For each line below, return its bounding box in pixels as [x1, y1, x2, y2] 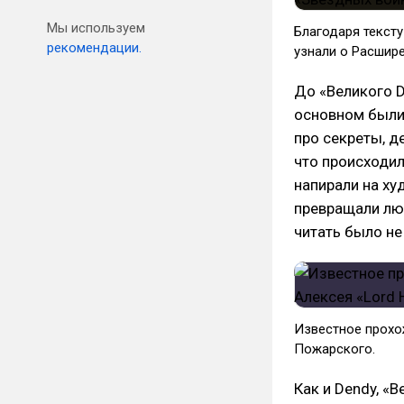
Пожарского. [294, 341, 375, 357]
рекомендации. [47, 40, 142, 56]
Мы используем [47, 20, 145, 36]
